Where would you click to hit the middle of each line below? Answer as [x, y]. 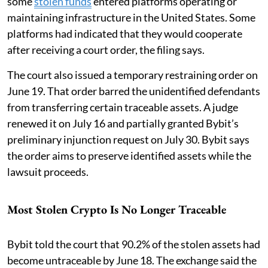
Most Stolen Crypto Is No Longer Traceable [117, 209]
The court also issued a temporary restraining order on [133, 74]
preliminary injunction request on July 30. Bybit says [128, 139]
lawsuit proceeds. [48, 171]
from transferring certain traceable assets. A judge [123, 107]
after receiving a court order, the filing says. [106, 49]
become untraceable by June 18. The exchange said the [132, 260]
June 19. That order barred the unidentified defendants [134, 91]
